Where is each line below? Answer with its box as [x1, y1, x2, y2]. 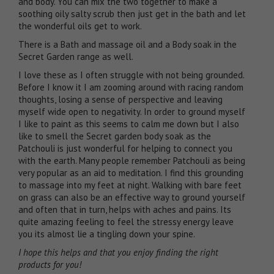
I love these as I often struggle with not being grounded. [18, 68, 244, 81]
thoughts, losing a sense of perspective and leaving [18, 93, 223, 105]
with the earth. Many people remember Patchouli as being [18, 154, 245, 166]
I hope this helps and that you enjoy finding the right [18, 246, 218, 258]
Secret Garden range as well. [18, 50, 133, 62]
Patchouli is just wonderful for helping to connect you [18, 142, 232, 154]
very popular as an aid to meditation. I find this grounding [18, 166, 243, 179]
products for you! [18, 258, 81, 270]
